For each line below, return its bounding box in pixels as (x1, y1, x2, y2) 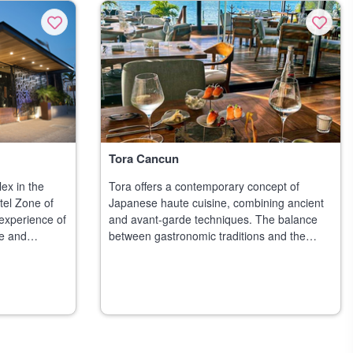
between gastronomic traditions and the (109, 228, 306, 243)
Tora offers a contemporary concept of (109, 178, 299, 194)
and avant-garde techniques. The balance (109, 211, 318, 227)
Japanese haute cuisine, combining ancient (109, 195, 324, 210)
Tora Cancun (109, 150, 179, 167)
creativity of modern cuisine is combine (109, 244, 302, 260)
